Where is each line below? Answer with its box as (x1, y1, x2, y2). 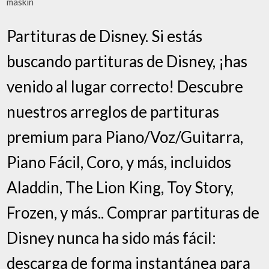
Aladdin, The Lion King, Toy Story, (7, 178, 234, 197)
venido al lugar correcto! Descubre (7, 77, 244, 96)
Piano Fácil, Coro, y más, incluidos (7, 153, 232, 172)
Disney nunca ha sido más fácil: (7, 228, 217, 247)
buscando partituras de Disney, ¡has (7, 52, 248, 71)
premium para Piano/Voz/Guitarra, (7, 127, 244, 147)
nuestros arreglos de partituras (7, 102, 220, 121)
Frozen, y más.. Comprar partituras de (7, 203, 260, 222)
